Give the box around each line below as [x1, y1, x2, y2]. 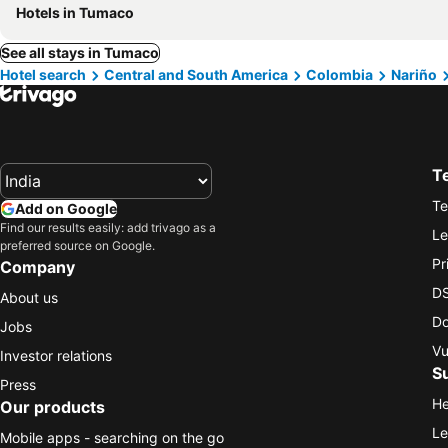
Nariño [391, 66, 437, 83]
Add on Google [15, 199, 117, 217]
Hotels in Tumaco [16, 4, 134, 21]
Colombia [306, 66, 373, 83]
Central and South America [104, 66, 288, 83]
